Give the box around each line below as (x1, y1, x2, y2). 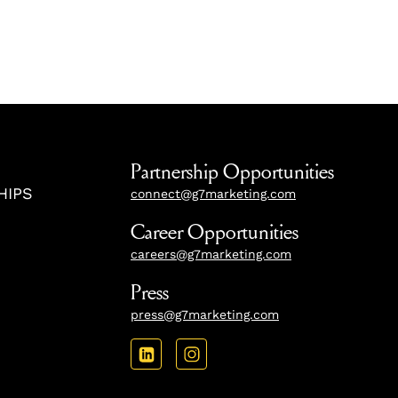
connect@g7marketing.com (131, 187, 296, 201)
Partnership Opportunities (131, 159, 334, 185)
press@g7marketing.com (131, 307, 279, 322)
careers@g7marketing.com (131, 247, 291, 261)
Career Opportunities (131, 219, 298, 245)
